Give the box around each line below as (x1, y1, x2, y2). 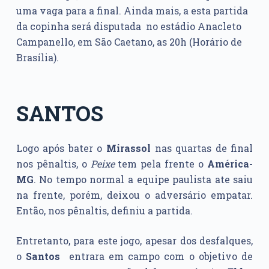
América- (207, 157, 253, 171)
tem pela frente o (114, 157, 208, 171)
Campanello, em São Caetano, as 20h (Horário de (16, 35, 242, 49)
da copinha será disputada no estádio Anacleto (16, 20, 241, 33)
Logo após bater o (16, 142, 103, 155)
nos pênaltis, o (16, 157, 91, 171)
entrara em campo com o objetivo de (60, 250, 253, 263)
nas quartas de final (151, 142, 253, 155)
